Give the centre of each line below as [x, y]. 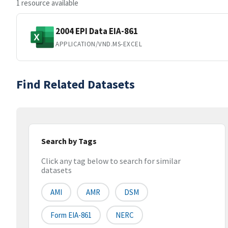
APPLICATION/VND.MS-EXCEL [99, 44]
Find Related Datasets [76, 84]
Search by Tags [69, 141]
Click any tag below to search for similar [111, 161]
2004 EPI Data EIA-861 [97, 31]
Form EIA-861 [71, 215]
